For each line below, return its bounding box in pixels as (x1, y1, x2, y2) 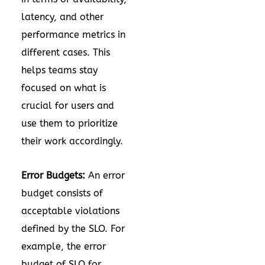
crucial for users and (21, 100, 114, 111)
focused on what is (21, 82, 106, 93)
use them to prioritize (21, 118, 118, 129)
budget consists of (21, 188, 103, 199)
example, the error (21, 241, 106, 252)
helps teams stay (21, 64, 98, 76)
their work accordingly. (21, 135, 126, 147)
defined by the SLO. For (21, 223, 125, 234)
